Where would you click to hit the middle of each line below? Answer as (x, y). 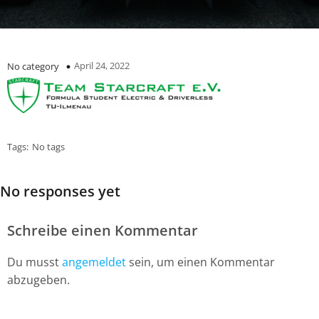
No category (33, 66)
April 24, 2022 (102, 66)
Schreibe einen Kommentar (103, 231)
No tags (48, 147)
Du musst (35, 262)
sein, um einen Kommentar (200, 262)
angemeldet (94, 262)
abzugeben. (38, 280)
